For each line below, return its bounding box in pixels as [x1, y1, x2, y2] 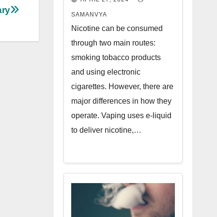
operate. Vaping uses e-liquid [71, 111, 171, 120]
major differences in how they [71, 97, 171, 105]
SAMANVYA [71, 11, 107, 18]
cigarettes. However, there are [71, 82, 173, 91]
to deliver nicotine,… [71, 126, 141, 134]
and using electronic [71, 68, 140, 76]
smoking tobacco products [71, 53, 161, 62]
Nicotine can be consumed [71, 24, 163, 32]
